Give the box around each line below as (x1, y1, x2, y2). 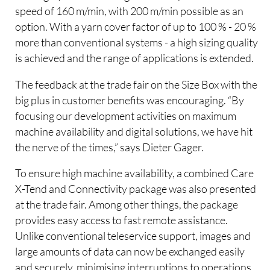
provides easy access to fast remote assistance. (15, 213, 228, 227)
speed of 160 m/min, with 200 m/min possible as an (15, 4, 244, 18)
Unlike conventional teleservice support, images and (15, 229, 251, 243)
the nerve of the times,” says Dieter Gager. (15, 140, 204, 154)
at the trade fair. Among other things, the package (15, 198, 239, 212)
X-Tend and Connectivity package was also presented (15, 182, 257, 196)
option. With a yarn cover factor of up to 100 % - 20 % (15, 20, 257, 34)
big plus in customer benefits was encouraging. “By (15, 93, 245, 107)
